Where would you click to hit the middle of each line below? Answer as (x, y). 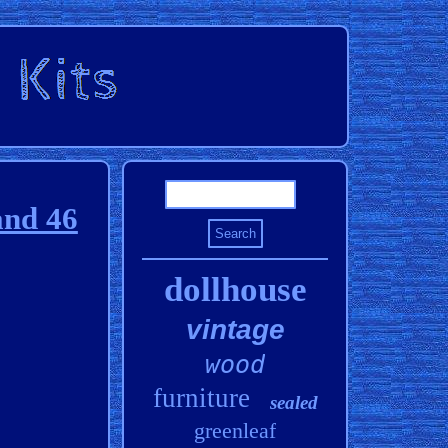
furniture (201, 398)
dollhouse (235, 289)
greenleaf (235, 430)
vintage (235, 329)
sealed (293, 402)
